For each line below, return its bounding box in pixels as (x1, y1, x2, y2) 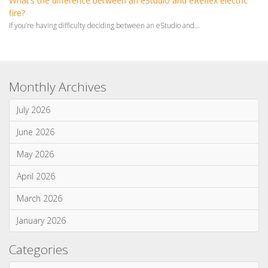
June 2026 (17, 123, 54, 135)
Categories (9, 237, 68, 255)
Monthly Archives (9, 75, 106, 92)
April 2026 (17, 167, 55, 179)
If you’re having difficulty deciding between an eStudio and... (9, 17, 200, 28)
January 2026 (17, 211, 66, 223)
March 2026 (17, 189, 62, 201)
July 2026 (17, 100, 50, 112)
